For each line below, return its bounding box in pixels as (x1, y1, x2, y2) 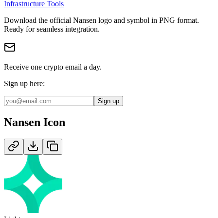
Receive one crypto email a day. (4, 62, 102, 71)
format (175, 16, 197, 24)
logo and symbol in (96, 16, 159, 24)
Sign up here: (4, 79, 45, 88)
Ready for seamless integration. (4, 24, 100, 33)
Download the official (4, 16, 73, 24)
